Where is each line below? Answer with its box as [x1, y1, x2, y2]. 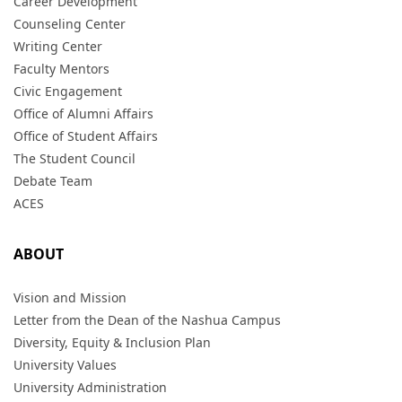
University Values [13, 356, 117, 373]
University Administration [13, 379, 167, 396]
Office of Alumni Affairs [13, 105, 153, 122]
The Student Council [13, 150, 135, 167]
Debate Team [13, 172, 92, 189]
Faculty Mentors [13, 60, 109, 77]
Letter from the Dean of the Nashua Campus [13, 311, 281, 328]
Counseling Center [13, 15, 126, 32]
